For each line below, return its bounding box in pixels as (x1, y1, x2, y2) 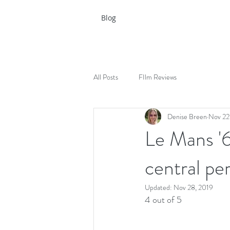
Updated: (145, 182, 174, 193)
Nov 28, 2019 (174, 182, 213, 193)
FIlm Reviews (139, 71, 177, 82)
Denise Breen (167, 111, 207, 122)
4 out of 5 (145, 193, 182, 206)
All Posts (93, 71, 118, 82)
